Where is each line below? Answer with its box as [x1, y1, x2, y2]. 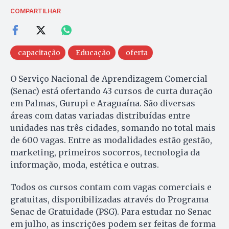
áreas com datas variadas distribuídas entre [10, 110, 190, 121]
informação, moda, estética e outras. [10, 159, 159, 170]
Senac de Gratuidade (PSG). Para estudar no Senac [10, 206, 212, 217]
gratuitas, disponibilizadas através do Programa [10, 194, 209, 204]
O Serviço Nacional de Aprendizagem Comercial [10, 73, 208, 84]
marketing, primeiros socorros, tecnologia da [10, 147, 200, 157]
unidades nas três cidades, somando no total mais [10, 122, 216, 133]
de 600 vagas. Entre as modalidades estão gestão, [10, 134, 212, 145]
